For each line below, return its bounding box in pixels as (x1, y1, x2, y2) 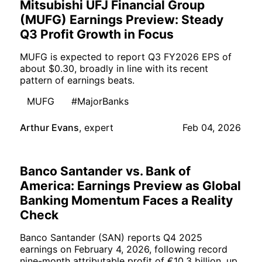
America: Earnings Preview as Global (20, 178, 241, 194)
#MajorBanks (71, 95, 129, 108)
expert (84, 122, 113, 134)
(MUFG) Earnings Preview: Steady (20, 12, 223, 27)
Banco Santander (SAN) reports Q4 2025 (20, 232, 202, 244)
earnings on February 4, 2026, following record (20, 243, 227, 256)
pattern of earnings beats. (20, 74, 135, 87)
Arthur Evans (20, 122, 79, 134)
